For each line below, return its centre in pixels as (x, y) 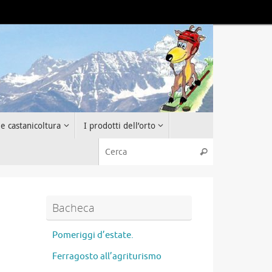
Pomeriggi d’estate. (93, 235)
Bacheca (73, 207)
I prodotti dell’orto (119, 126)
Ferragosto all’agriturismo (107, 256)
